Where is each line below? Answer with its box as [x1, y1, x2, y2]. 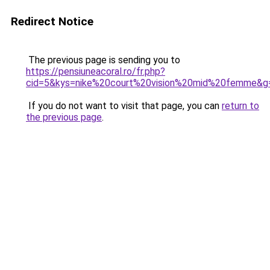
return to [222, 100, 259, 111]
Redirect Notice [11, 14, 93, 28]
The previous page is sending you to [26, 54, 180, 66]
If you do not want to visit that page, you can [26, 100, 222, 111]
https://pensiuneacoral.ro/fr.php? [26, 66, 165, 77]
